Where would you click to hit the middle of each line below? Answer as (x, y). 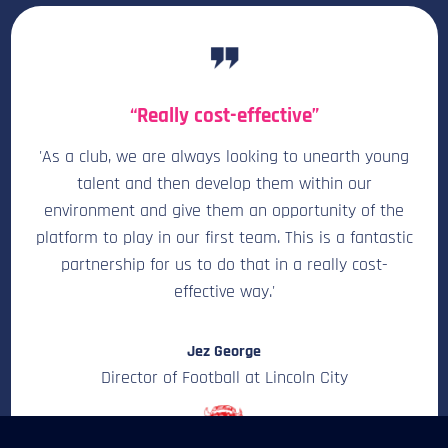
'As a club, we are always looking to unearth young (224, 156)
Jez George (224, 351)
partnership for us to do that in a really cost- (224, 264)
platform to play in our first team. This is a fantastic (224, 237)
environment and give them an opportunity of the (224, 210)
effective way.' (224, 291)
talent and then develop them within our (224, 183)
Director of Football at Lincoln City (224, 377)
